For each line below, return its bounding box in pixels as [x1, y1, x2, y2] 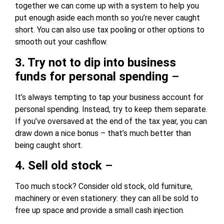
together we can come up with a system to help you [15, 1, 199, 11]
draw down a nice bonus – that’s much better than [15, 128, 191, 138]
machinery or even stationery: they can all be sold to [15, 193, 198, 203]
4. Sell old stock [15, 158, 102, 173]
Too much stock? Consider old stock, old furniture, [15, 181, 192, 191]
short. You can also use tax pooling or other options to [15, 25, 204, 35]
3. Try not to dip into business [15, 55, 176, 69]
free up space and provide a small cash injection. [15, 205, 184, 215]
